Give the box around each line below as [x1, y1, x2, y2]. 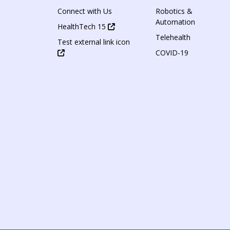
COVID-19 [155, 47, 188, 57]
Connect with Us [57, 6, 112, 16]
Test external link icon [57, 36, 130, 47]
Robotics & [155, 6, 193, 16]
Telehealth [155, 32, 190, 42]
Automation [155, 16, 195, 27]
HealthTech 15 [57, 21, 108, 31]
